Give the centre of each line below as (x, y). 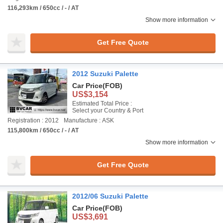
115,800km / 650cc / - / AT (43, 130)
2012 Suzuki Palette (105, 74)
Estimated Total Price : (102, 104)
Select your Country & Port (108, 111)
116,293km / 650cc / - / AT (43, 8)
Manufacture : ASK (89, 120)
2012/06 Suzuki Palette (110, 196)
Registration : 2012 (33, 120)
